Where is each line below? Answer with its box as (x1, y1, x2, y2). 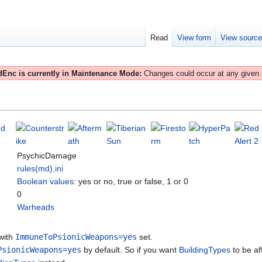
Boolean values (17, 177, 74, 187)
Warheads (17, 202, 54, 212)
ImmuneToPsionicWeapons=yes (15, 232, 137, 242)
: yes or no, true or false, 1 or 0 (74, 177, 188, 187)
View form (177, 33, 212, 43)
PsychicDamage (17, 151, 77, 161)
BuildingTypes (179, 245, 230, 255)
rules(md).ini (17, 164, 63, 174)
